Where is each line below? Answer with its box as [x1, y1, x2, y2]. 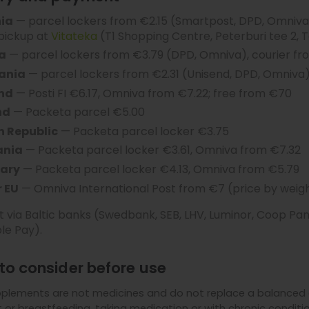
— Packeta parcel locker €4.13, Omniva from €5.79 [20, 161, 299, 177]
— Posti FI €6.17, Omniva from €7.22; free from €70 [13, 85, 292, 101]
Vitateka [51, 28, 97, 44]
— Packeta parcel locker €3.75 [58, 123, 229, 139]
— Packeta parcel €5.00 [10, 104, 145, 121]
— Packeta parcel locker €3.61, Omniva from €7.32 [23, 142, 301, 159]
